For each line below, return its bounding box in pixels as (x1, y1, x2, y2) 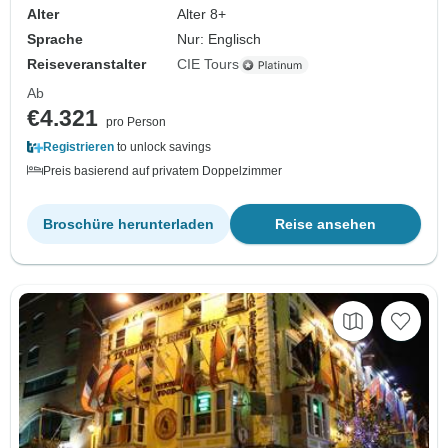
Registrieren (43, 140, 114, 155)
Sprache (27, 31, 83, 48)
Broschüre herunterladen (43, 216, 214, 233)
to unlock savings (114, 140, 211, 155)
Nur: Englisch (177, 31, 262, 48)
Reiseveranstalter (27, 56, 146, 73)
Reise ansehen (275, 216, 376, 233)
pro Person (106, 115, 166, 130)
